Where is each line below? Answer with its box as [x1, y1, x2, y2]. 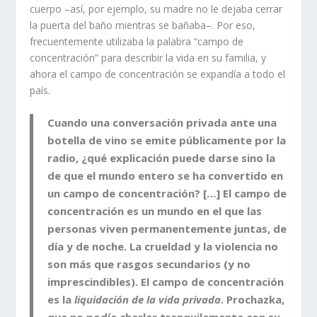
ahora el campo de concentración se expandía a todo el [30, 67, 286, 81]
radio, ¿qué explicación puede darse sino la [47, 150, 276, 165]
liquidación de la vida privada [74, 292, 221, 306]
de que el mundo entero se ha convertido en [47, 168, 284, 183]
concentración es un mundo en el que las [47, 203, 263, 218]
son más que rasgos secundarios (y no [47, 256, 251, 271]
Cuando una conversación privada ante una [47, 115, 277, 129]
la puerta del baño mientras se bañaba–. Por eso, [30, 18, 256, 32]
